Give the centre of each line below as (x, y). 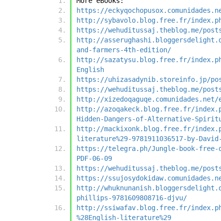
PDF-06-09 (94, 159)
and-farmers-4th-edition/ (124, 50)
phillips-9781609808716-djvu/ (132, 198)
